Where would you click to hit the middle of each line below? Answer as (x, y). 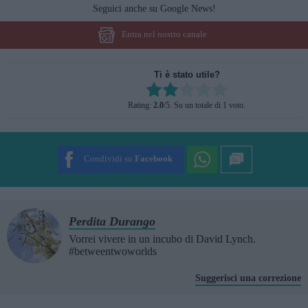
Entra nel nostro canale (164, 34)
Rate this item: (162, 92)
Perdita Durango (112, 221)
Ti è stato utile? (187, 74)
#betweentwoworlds (113, 251)
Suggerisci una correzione (248, 278)
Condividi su (108, 159)
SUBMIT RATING (179, 133)
